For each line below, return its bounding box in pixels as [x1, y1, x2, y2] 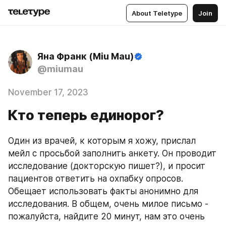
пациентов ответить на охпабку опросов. [8, 174, 183, 184]
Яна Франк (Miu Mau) [37, 51, 134, 62]
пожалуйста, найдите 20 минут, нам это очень [8, 211, 205, 221]
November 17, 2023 [8, 87, 88, 97]
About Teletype [132, 9, 182, 17]
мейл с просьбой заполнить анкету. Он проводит [8, 148, 216, 158]
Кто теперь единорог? [8, 107, 164, 124]
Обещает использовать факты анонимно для [8, 186, 198, 196]
